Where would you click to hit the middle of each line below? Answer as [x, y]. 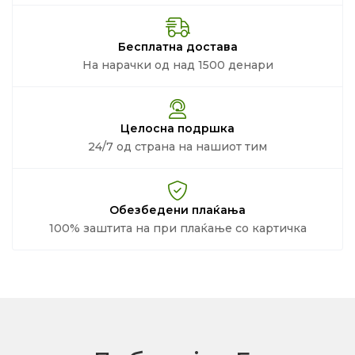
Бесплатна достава [177, 46]
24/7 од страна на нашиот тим [177, 146]
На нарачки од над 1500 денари [177, 65]
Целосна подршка [177, 128]
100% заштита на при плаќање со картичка [177, 228]
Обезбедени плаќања [177, 210]
